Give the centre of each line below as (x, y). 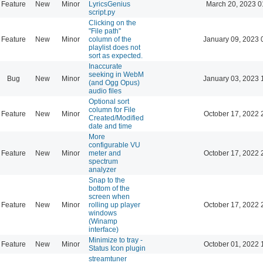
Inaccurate (105, 66)
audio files (105, 91)
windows (103, 213)
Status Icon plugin (117, 248)
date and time (110, 126)
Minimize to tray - (116, 240)
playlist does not (114, 47)
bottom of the (109, 188)
